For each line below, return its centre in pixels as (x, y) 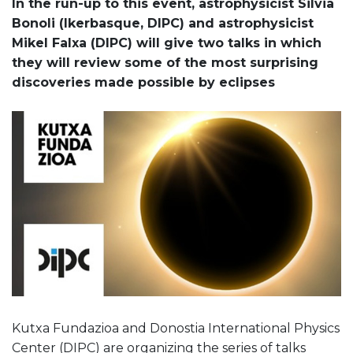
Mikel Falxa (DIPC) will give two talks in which (167, 43)
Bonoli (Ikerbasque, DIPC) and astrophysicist (163, 23)
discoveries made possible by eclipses (143, 82)
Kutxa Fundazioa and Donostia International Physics (176, 329)
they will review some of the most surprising (165, 62)
